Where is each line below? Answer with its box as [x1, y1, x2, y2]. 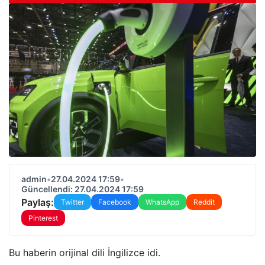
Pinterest [28, 214, 58, 222]
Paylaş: [21, 196, 54, 208]
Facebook [98, 198, 131, 206]
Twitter [61, 198, 84, 206]
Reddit [193, 198, 215, 206]
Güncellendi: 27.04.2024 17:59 [21, 184, 144, 194]
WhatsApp [146, 198, 179, 206]
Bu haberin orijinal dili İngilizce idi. [9, 247, 160, 258]
